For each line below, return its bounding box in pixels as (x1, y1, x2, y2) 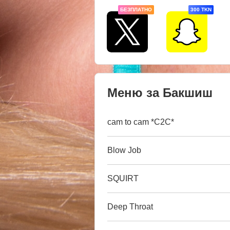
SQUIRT (107, 174, 139, 183)
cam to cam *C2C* (107, 118, 174, 127)
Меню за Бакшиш (107, 85, 213, 100)
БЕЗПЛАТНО (120, 6, 152, 12)
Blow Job (107, 146, 141, 155)
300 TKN (190, 6, 212, 12)
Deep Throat (107, 202, 153, 212)
